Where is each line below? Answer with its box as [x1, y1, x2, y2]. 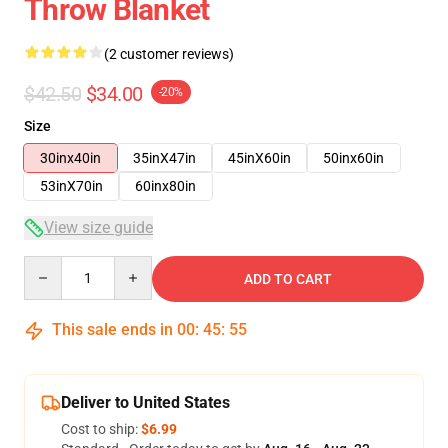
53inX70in [40, 178, 103, 194]
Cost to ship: [61, 421, 141, 437]
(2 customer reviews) [104, 46, 234, 62]
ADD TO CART [244, 271, 332, 287]
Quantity [23, 257, 78, 273]
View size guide [44, 218, 153, 237]
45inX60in [228, 150, 291, 166]
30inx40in [40, 150, 101, 166]
